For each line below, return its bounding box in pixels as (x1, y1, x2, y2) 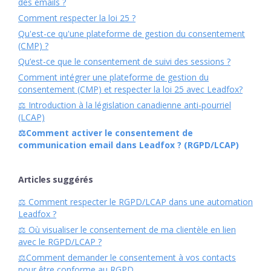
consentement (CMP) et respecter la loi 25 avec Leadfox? (18, 83, 243, 96)
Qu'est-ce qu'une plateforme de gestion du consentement (18, 28, 245, 40)
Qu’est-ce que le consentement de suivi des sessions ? (18, 56, 230, 68)
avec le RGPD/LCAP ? (18, 236, 102, 248)
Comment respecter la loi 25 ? (18, 12, 135, 24)
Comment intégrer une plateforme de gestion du (18, 71, 209, 83)
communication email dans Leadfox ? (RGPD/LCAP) (18, 139, 239, 151)
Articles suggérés (18, 174, 93, 186)
